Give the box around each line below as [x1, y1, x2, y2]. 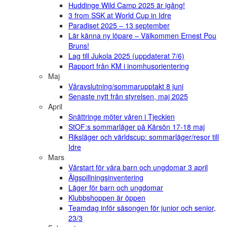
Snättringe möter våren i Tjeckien [68, 111, 175, 122]
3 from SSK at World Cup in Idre [68, 10, 171, 21]
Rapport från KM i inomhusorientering [68, 61, 189, 71]
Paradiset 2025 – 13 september [68, 20, 170, 31]
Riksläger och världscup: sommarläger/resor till [68, 132, 219, 142]
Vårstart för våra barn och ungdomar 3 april [68, 162, 208, 173]
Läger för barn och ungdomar [68, 182, 163, 193]
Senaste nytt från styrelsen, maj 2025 [68, 91, 188, 102]
